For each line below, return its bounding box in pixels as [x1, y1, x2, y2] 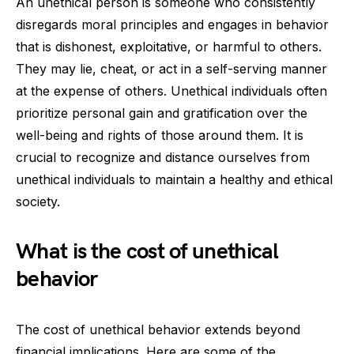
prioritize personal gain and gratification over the [16, 105, 307, 121]
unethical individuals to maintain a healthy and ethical [16, 171, 333, 187]
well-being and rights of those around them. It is [16, 127, 303, 143]
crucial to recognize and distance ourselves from [16, 149, 310, 165]
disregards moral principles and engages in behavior [16, 17, 329, 32]
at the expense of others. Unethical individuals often [16, 83, 327, 99]
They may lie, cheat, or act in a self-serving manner [16, 61, 327, 77]
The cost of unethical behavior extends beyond [16, 322, 300, 337]
